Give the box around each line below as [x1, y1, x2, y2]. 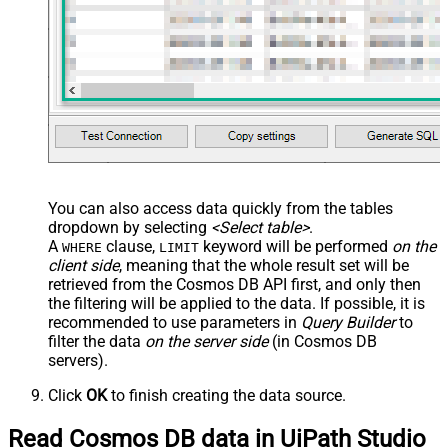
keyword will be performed [199, 236, 392, 256]
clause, [102, 236, 159, 256]
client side [48, 255, 119, 275]
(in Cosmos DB [268, 331, 377, 351]
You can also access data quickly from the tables [48, 198, 393, 218]
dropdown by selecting [48, 217, 211, 237]
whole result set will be [250, 255, 409, 275]
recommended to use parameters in [48, 312, 301, 332]
